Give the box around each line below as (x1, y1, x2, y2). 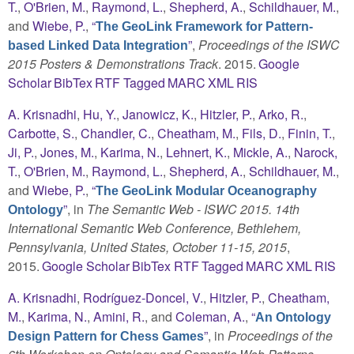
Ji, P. (8, 142, 34, 161)
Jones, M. (40, 142, 94, 161)
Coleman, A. (175, 307, 245, 326)
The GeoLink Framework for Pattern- (96, 19, 313, 33)
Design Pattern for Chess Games (8, 329, 204, 343)
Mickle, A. (233, 142, 288, 161)
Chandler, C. (81, 123, 151, 142)
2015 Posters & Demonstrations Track (8, 54, 218, 73)
